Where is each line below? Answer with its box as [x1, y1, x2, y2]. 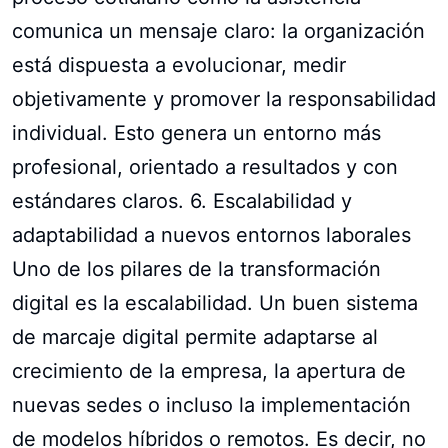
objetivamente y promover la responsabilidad [12, 86, 436, 111]
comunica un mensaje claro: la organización [12, 18, 425, 43]
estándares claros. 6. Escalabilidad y [12, 188, 352, 213]
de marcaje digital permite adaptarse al [12, 324, 378, 349]
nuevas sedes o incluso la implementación [12, 392, 411, 417]
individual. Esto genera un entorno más [12, 120, 381, 145]
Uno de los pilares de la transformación [12, 256, 381, 281]
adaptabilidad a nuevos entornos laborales [12, 222, 411, 247]
